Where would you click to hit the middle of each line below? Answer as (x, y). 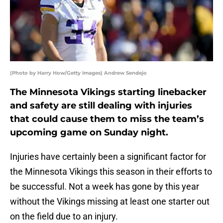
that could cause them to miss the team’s (107, 119)
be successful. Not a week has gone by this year (105, 187)
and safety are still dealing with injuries (101, 106)
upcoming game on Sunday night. (89, 133)
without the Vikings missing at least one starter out (110, 202)
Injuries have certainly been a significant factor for (108, 157)
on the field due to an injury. (64, 217)
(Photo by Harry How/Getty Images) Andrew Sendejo (78, 73)
